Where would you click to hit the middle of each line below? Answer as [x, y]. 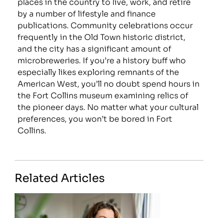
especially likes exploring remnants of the [99, 72]
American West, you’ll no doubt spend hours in [109, 83]
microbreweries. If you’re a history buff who [102, 60]
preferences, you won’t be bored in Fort [95, 118]
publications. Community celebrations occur [105, 25]
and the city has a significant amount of [95, 48]
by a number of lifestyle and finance [87, 13]
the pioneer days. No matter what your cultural [108, 107]
